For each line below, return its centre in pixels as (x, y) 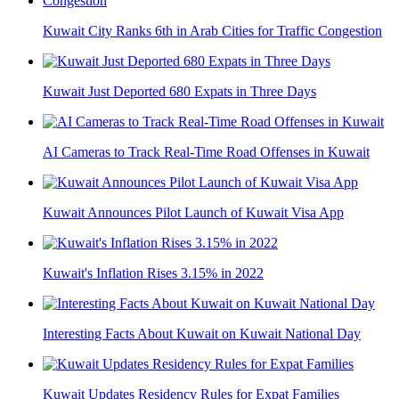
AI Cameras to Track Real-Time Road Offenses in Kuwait (206, 152)
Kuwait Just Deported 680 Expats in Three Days (179, 92)
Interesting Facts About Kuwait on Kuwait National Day (202, 334)
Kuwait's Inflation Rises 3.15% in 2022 (153, 273)
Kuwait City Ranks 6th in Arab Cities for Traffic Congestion (212, 31)
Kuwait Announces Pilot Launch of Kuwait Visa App (193, 213)
